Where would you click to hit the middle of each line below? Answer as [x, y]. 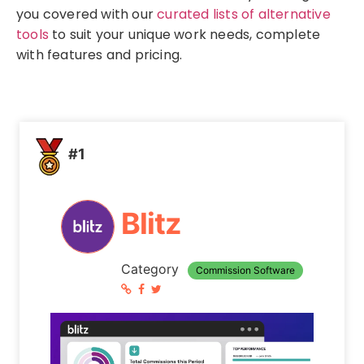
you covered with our [87, 14]
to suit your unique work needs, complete [185, 34]
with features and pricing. [100, 54]
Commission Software [245, 270]
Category [152, 269]
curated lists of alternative [244, 14]
